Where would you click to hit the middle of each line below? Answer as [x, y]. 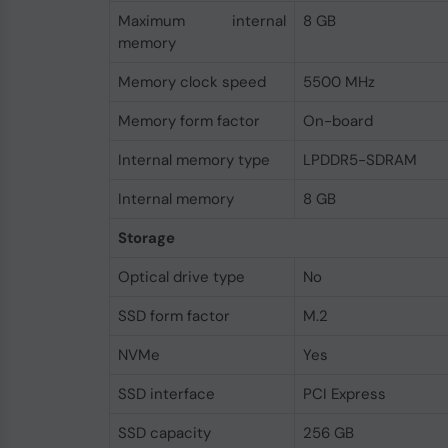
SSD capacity [164, 433]
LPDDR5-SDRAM [359, 160]
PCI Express [344, 394]
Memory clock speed [191, 82]
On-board [337, 121]
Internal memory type [193, 160]
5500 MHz [338, 82]
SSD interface [166, 394]
